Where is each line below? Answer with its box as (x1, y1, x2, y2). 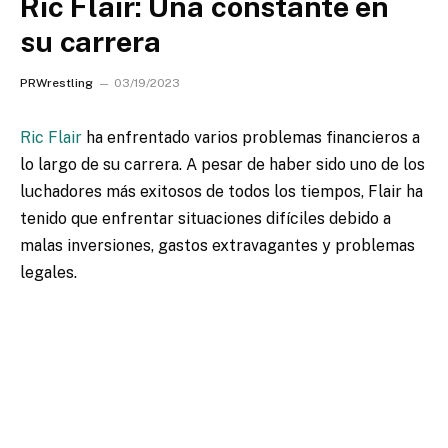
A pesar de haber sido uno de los (182, 155, 425, 174)
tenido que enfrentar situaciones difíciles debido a (20, 209, 391, 228)
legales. (20, 263, 77, 282)
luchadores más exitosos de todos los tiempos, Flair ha (20, 182, 423, 201)
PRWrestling (20, 76, 93, 90)
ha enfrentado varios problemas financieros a (82, 128, 420, 147)
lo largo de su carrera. (20, 155, 182, 174)
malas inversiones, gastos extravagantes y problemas (20, 236, 415, 255)
